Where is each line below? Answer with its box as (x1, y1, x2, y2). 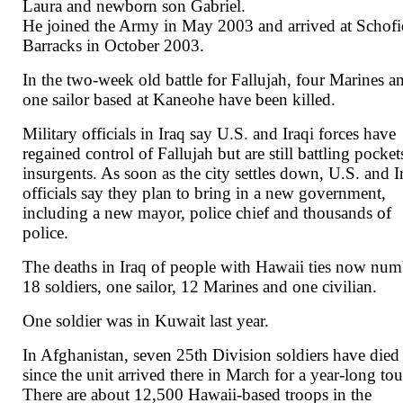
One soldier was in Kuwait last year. (22, 311, 270, 331)
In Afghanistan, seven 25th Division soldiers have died (22, 345, 400, 365)
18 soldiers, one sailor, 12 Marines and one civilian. (22, 277, 378, 297)
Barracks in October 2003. (22, 36, 205, 56)
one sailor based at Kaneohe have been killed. (22, 90, 336, 110)
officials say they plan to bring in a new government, (22, 184, 387, 203)
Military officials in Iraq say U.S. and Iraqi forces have (22, 124, 397, 144)
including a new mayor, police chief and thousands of (22, 203, 392, 223)
